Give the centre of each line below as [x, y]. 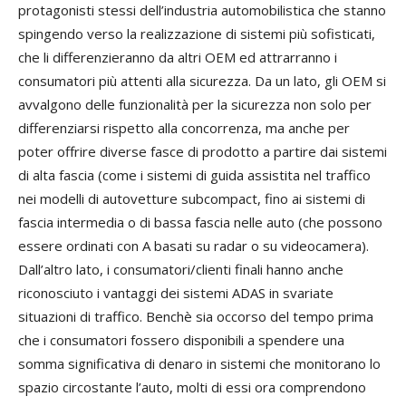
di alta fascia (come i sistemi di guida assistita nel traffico [194, 175]
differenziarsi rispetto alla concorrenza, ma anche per [184, 128]
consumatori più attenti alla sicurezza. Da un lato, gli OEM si [202, 81]
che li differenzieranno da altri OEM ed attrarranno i [178, 58]
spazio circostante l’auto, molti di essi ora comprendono [192, 387]
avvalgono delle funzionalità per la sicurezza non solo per [195, 105]
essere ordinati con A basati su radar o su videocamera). [193, 246]
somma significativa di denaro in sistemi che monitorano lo [199, 364]
